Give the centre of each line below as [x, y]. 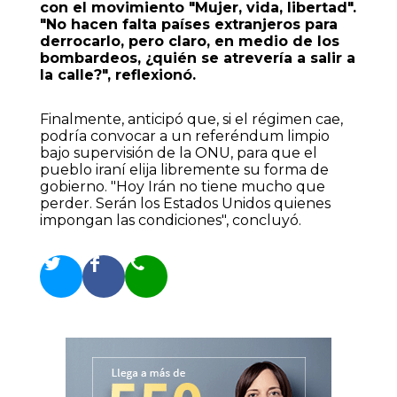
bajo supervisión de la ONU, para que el [178, 152]
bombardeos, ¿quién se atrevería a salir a [197, 58]
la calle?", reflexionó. [117, 75]
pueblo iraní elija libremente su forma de [184, 169]
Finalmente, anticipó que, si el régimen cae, [191, 119]
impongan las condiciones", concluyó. [170, 220]
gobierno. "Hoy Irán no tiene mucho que [182, 186]
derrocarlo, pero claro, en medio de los [189, 42]
